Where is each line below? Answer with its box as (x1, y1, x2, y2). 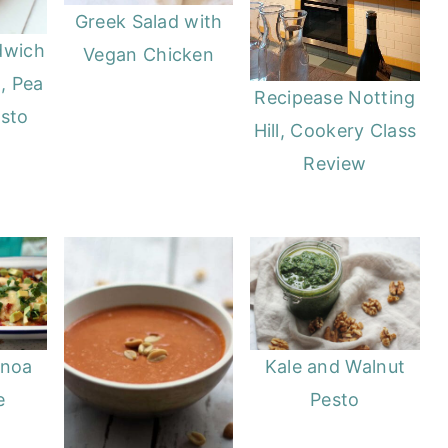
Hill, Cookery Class (253, 120, 417, 142)
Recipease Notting (254, 87, 416, 109)
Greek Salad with (74, 11, 223, 33)
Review (303, 153, 367, 175)
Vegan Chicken (83, 44, 215, 66)
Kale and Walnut (264, 355, 406, 377)
